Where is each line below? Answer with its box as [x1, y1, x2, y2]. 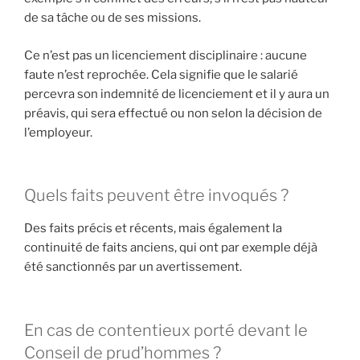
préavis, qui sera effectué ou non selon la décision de [24, 105, 322, 121]
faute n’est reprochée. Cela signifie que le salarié [24, 67, 298, 82]
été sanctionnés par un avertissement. [24, 260, 242, 275]
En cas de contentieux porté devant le [24, 320, 308, 340]
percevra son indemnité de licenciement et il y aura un [24, 86, 329, 101]
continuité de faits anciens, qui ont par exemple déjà [24, 240, 317, 256]
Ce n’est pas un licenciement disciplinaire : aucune [24, 47, 307, 63]
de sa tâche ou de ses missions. [24, 10, 201, 26]
